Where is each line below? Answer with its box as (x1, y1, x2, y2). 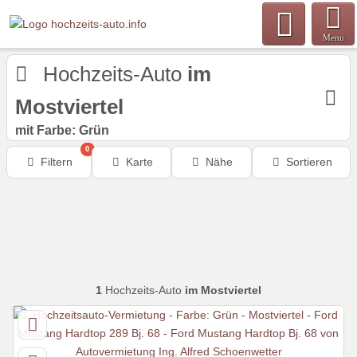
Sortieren (285, 155, 332, 168)
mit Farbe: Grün (15, 124, 109, 137)
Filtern (41, 155, 73, 168)
